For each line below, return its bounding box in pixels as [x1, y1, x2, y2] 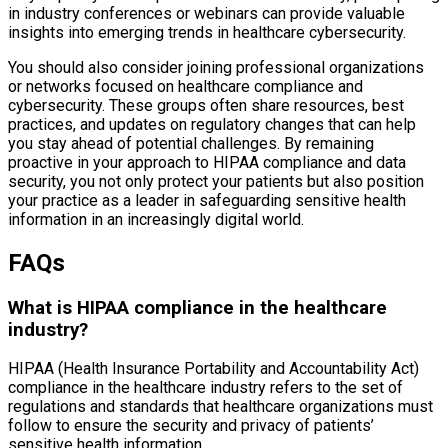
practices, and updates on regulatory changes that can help [8, 114, 416, 134]
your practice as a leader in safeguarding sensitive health [8, 190, 406, 210]
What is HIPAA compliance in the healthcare [8, 296, 387, 319]
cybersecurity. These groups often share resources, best [8, 95, 404, 115]
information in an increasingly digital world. [8, 209, 304, 229]
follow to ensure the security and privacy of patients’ [8, 416, 374, 436]
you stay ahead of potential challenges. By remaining [8, 133, 374, 153]
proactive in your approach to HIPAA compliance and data [8, 152, 406, 172]
